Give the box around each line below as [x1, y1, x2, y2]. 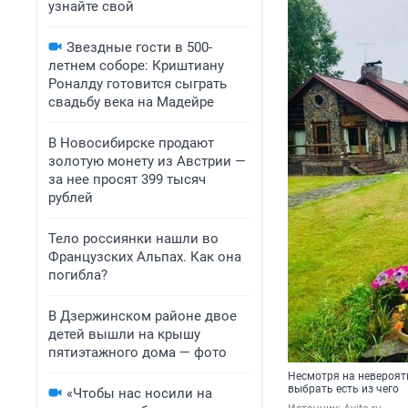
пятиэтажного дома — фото [48, 344, 227, 361]
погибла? [48, 267, 107, 283]
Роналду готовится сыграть [48, 76, 227, 92]
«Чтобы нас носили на [66, 385, 212, 402]
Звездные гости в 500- [66, 39, 212, 56]
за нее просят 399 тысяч [48, 171, 206, 188]
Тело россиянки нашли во [48, 230, 219, 247]
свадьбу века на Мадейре [48, 94, 214, 110]
